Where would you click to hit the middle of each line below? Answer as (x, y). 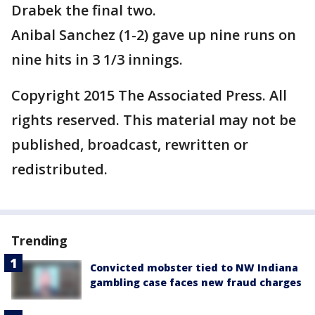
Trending (40, 241)
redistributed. (59, 169)
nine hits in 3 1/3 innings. (97, 60)
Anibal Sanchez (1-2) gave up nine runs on (154, 35)
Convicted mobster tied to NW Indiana (194, 268)
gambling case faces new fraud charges (196, 283)
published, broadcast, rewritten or (130, 145)
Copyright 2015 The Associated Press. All (149, 96)
